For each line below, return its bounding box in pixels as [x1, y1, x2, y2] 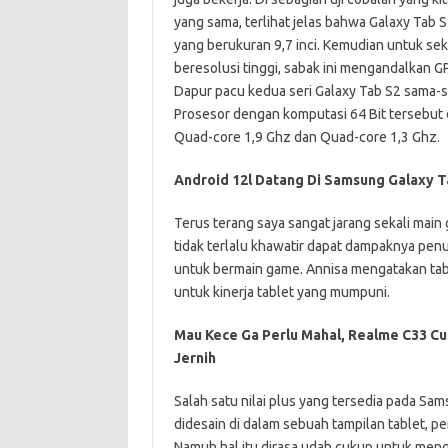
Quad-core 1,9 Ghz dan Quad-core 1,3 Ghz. [173, 128, 440, 145]
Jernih [173, 349, 216, 366]
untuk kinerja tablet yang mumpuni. [173, 283, 390, 300]
